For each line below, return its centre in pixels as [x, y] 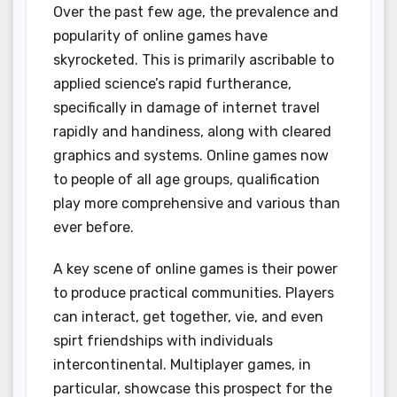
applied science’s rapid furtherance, [172, 84]
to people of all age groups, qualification [187, 180]
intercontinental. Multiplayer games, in [182, 365]
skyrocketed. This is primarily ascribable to [194, 60]
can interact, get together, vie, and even [188, 317]
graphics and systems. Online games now [191, 156]
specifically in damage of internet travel [187, 108]
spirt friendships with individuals [163, 341]
